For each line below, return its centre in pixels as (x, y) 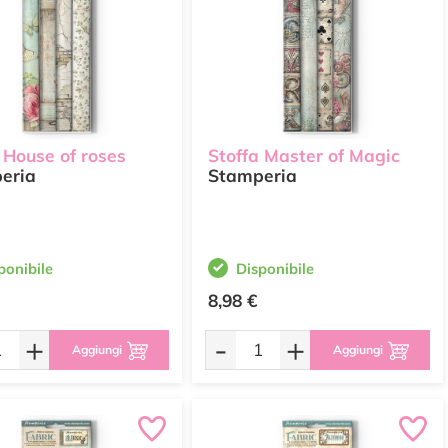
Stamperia (252, 176)
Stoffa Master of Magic (304, 156)
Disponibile (275, 268)
